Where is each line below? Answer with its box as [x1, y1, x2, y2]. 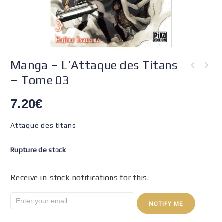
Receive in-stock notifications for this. [10, 173, 149, 182]
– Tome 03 [10, 73, 70, 87]
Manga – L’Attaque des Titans [10, 58, 178, 72]
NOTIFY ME [149, 200, 183, 207]
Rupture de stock [10, 146, 66, 154]
